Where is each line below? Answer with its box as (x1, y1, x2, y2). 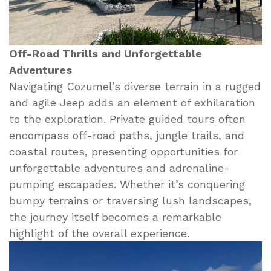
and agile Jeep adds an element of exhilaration (9, 96, 255, 109)
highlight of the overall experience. (9, 226, 189, 240)
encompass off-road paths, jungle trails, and (9, 128, 244, 142)
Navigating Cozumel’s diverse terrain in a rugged (9, 79, 261, 93)
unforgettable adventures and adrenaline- (9, 161, 230, 174)
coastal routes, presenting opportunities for (9, 145, 238, 158)
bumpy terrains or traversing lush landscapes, (9, 194, 252, 207)
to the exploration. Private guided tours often (9, 112, 246, 125)
